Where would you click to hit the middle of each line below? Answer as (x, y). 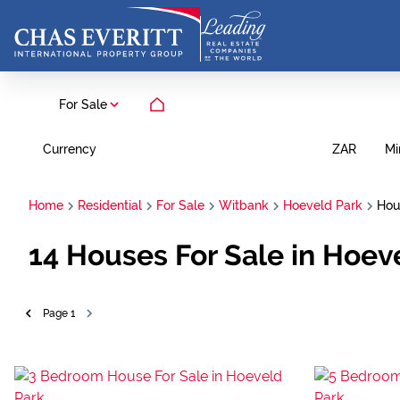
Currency (70, 149)
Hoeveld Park (323, 205)
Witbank (244, 205)
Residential (110, 205)
